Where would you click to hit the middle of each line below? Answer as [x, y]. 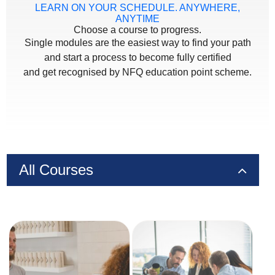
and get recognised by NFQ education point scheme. [137, 72]
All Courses [56, 170]
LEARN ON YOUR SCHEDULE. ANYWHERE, [137, 8]
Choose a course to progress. [137, 30]
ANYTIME [137, 19]
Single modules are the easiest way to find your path [137, 43]
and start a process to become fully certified [137, 58]
